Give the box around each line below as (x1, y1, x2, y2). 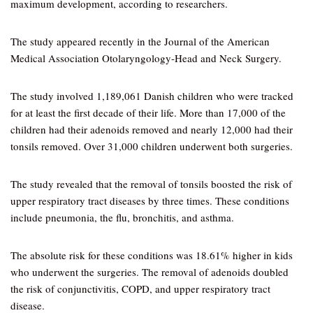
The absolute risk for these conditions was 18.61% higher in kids (10, 248, 293, 262)
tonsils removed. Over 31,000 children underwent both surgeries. (10, 139, 293, 153)
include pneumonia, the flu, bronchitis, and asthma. (10, 210, 234, 224)
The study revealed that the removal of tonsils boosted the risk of (10, 177, 292, 191)
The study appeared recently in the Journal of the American (10, 34, 270, 48)
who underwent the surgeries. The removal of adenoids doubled (10, 265, 289, 279)
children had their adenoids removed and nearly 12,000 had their (10, 122, 293, 136)
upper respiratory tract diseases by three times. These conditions (10, 194, 289, 208)
